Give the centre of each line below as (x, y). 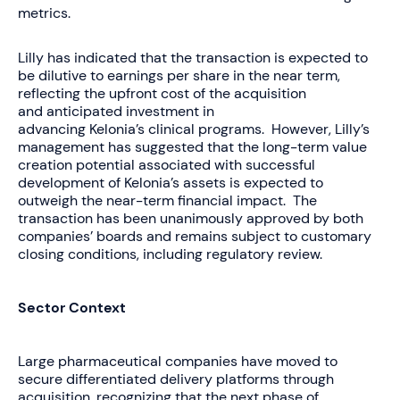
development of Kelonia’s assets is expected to (171, 182)
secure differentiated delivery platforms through (176, 379)
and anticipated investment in (116, 111)
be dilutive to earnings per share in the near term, (179, 75)
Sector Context (72, 307)
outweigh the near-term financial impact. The (167, 200)
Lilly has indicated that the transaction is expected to (193, 57)
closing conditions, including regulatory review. (170, 254)
